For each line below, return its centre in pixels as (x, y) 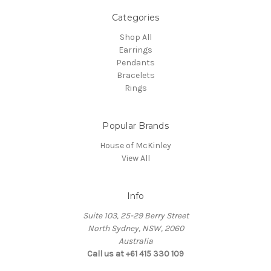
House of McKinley (135, 145)
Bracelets (135, 75)
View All (135, 158)
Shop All (135, 37)
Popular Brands (135, 126)
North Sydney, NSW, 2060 (135, 228)
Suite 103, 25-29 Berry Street (135, 215)
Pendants (135, 62)
